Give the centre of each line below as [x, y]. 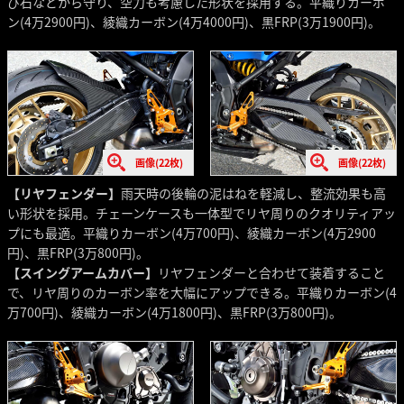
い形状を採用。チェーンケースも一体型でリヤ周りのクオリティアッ [202, 212]
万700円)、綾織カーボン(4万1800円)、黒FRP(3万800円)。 [174, 312]
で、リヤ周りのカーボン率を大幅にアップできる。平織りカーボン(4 [202, 292]
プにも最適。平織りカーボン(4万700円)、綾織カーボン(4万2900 [192, 232]
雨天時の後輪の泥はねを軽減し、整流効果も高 [253, 193]
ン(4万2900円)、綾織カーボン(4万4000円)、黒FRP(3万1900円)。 [194, 21]
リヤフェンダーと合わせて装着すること [271, 272]
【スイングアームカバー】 [83, 272]
